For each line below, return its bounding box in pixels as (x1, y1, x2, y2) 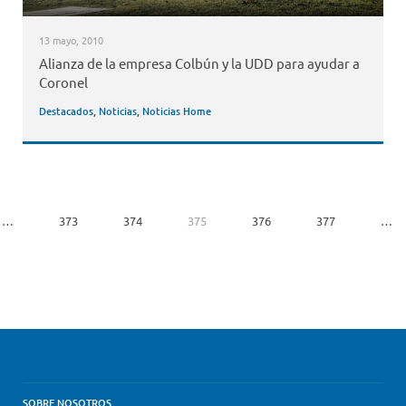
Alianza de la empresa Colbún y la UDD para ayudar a (38, 54, 360, 72)
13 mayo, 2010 (38, 32, 103, 47)
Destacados (38, 103, 93, 120)
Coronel (38, 73, 88, 92)
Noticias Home (141, 103, 211, 120)
